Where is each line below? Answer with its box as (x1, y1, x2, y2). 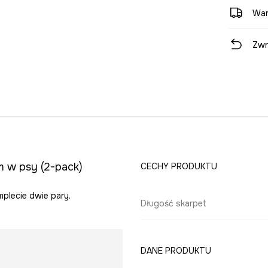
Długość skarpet (140, 198, 206, 209)
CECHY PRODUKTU (140, 161, 217, 172)
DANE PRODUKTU (140, 245, 211, 256)
